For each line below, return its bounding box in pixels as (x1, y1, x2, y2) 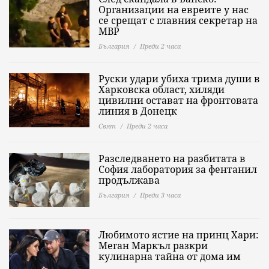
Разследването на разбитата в (98, 152, 246, 165)
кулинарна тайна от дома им (98, 250, 241, 263)
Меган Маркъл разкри (98, 239, 208, 252)
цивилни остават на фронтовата (98, 94, 258, 107)
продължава (98, 174, 160, 187)
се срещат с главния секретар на (98, 14, 258, 27)
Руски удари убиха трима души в (98, 72, 260, 85)
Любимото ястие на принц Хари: (98, 228, 259, 241)
